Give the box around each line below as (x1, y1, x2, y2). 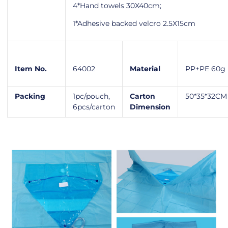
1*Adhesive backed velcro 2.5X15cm (73, 19, 195, 28)
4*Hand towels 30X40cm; (73, 1, 161, 11)
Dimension (130, 102, 170, 112)
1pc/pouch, (73, 92, 110, 101)
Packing (15, 92, 45, 101)
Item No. (15, 64, 47, 74)
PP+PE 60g (185, 64, 225, 74)
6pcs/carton (73, 102, 115, 112)
